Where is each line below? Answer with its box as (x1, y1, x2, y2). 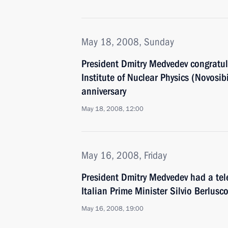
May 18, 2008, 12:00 (81, 104, 144, 113)
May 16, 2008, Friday (81, 149, 167, 161)
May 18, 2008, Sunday (81, 36, 174, 48)
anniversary (81, 85, 126, 97)
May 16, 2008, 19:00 (81, 204, 144, 213)
